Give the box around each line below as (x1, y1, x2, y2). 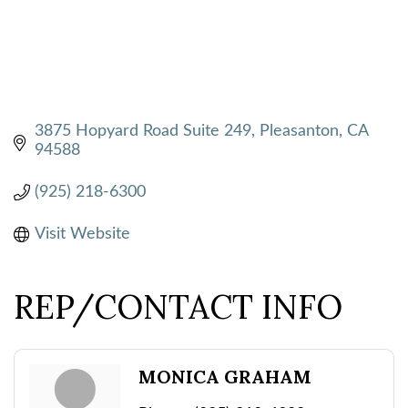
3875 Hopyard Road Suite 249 (34, 122, 251, 139)
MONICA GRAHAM (138, 364, 311, 388)
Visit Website (34, 225, 130, 242)
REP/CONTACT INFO (14, 285, 342, 328)
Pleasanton (259, 122, 339, 139)
